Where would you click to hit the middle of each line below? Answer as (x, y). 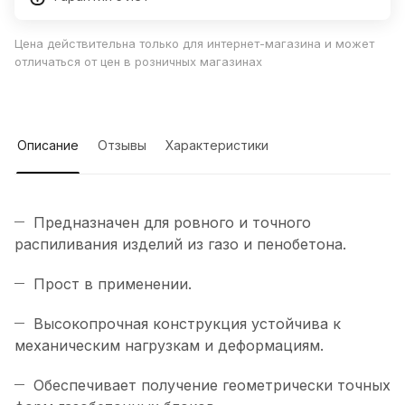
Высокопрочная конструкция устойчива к (187, 324)
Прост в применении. (113, 284)
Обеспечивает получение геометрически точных (212, 386)
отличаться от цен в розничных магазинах (138, 62)
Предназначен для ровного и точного (172, 223)
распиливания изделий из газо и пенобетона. (180, 245)
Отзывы (122, 146)
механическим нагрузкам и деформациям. (169, 346)
